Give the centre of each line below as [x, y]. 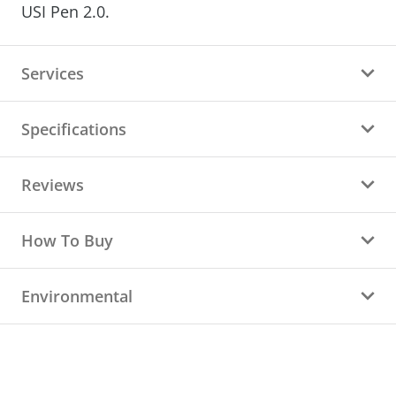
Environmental [77, 296]
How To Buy [67, 240]
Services [53, 73]
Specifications [74, 129]
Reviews [53, 185]
